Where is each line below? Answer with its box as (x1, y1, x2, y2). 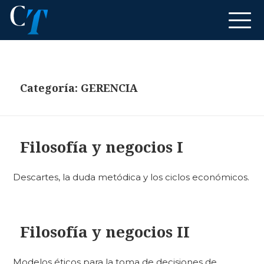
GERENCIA (81, 81, 138, 95)
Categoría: (20, 81, 81, 95)
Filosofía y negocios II (20, 220, 190, 242)
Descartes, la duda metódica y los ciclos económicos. (13, 171, 250, 183)
